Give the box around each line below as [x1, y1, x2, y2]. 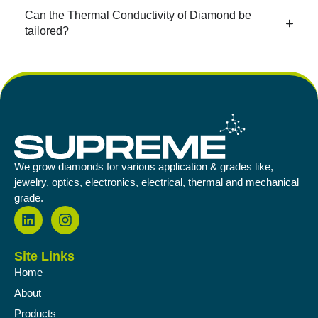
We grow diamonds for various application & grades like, [14, 160, 273, 173]
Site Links [14, 249, 75, 264]
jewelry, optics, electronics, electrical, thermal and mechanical [14, 176, 299, 189]
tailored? [25, 25, 69, 38]
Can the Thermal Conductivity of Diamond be [25, 9, 251, 22]
